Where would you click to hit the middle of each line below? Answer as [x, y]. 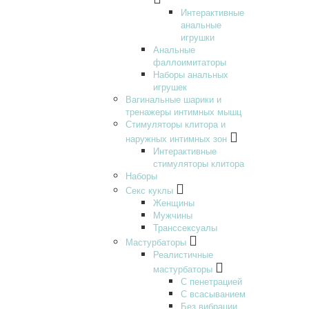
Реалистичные [183, 254]
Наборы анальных [191, 74]
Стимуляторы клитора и [176, 123]
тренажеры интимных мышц [183, 111]
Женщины [174, 202]
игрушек [170, 86]
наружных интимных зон [176, 138]
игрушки [198, 37]
